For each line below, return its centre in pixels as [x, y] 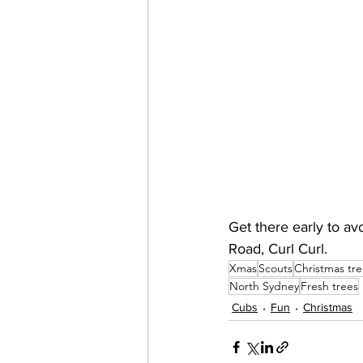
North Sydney [264, 286]
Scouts [275, 268]
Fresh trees [329, 286]
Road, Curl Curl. [280, 248]
